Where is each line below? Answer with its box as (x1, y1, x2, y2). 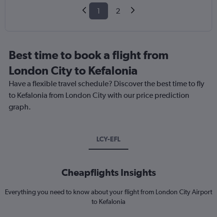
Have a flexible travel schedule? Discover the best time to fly (9, 79, 204, 89)
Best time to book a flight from (9, 48, 169, 62)
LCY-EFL (96, 135, 121, 143)
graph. (9, 102, 31, 112)
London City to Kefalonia (9, 63, 138, 77)
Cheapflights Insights (61, 167, 156, 178)
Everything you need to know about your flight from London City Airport (5, 188, 212, 196)
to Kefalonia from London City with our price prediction (9, 91, 189, 100)
